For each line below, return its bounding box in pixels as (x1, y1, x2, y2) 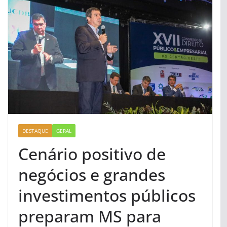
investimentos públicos (18, 184, 196, 206)
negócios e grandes (18, 163, 165, 185)
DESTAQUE (22, 127, 48, 134)
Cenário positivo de (18, 142, 166, 165)
